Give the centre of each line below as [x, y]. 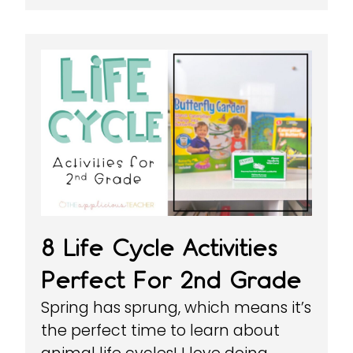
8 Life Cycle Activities [160, 248]
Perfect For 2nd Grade [171, 281]
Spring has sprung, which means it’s [176, 308]
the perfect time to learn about [161, 331]
